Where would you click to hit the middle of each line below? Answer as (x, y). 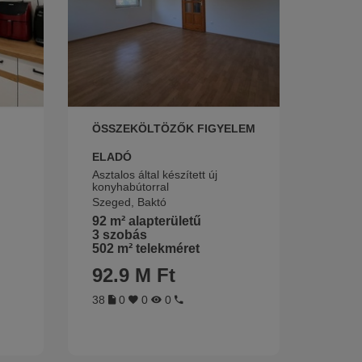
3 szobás (119, 234)
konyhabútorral (130, 186)
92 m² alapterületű (146, 221)
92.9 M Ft (133, 275)
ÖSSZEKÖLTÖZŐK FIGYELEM (173, 128)
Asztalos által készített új (154, 174)
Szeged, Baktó (129, 202)
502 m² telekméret (145, 248)
